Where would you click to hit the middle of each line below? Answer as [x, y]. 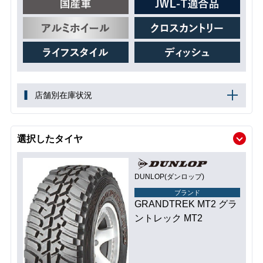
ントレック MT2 [168, 218]
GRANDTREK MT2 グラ [186, 204]
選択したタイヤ [50, 139]
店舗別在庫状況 [63, 95]
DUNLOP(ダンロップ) [169, 176]
